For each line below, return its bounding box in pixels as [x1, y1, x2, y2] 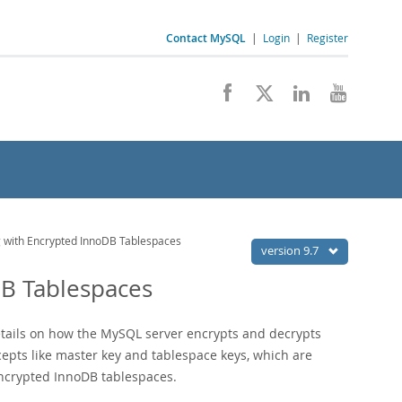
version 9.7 [261, 242, 321, 258]
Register [307, 31, 348, 45]
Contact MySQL [166, 31, 246, 46]
